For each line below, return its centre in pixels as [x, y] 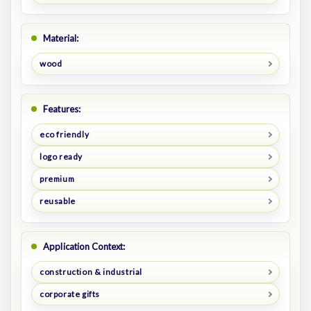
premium [57, 179]
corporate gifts [69, 294]
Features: [62, 109]
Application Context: [84, 246]
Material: [61, 39]
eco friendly [64, 135]
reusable [57, 201]
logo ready [61, 157]
